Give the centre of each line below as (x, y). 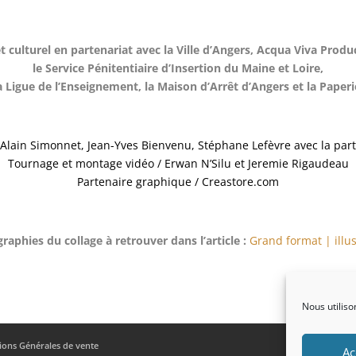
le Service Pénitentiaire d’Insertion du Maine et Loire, (178, 68)
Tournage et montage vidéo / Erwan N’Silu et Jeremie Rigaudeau (178, 163)
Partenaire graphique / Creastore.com (178, 181)
